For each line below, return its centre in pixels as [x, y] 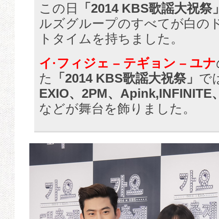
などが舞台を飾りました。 [117, 109]
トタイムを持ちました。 [111, 39]
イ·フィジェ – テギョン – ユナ [128, 63]
